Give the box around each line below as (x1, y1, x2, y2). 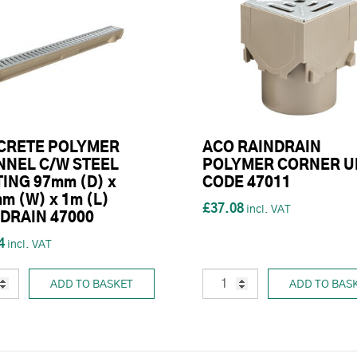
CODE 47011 (202, 176, 291, 191)
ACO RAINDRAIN (202, 141, 321, 156)
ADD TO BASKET (50, 279, 133, 291)
